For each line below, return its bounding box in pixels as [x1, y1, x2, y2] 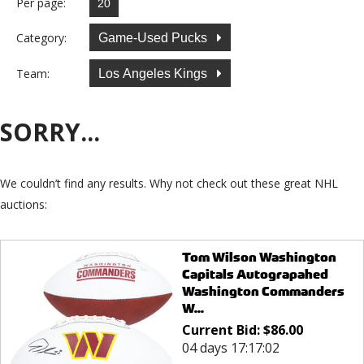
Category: [16, 29, 67, 45]
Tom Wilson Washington [181, 249, 336, 266]
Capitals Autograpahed [181, 266, 328, 284]
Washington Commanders [181, 283, 344, 301]
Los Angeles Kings [98, 66, 210, 80]
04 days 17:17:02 [181, 339, 279, 357]
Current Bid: [181, 321, 263, 340]
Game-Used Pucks [98, 30, 210, 45]
